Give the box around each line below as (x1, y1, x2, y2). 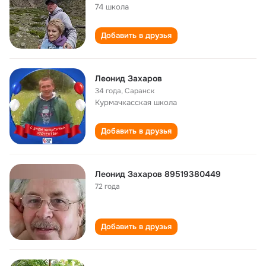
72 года (95, 182, 120, 191)
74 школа (95, 2, 129, 12)
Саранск (125, 86, 154, 96)
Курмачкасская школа (95, 97, 177, 107)
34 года (95, 86, 121, 96)
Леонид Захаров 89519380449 (95, 169, 221, 179)
